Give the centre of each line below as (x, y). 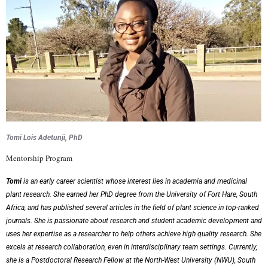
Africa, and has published (46, 208)
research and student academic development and (186, 221)
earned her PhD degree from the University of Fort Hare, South (162, 195)
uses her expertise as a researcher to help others (82, 234)
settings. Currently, (229, 247)
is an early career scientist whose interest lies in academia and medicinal (134, 182)
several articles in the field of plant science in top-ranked (172, 208)
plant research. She (36, 195)
